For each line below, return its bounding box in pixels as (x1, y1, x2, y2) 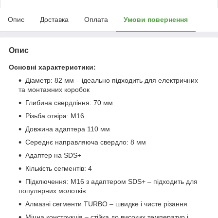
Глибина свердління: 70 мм (25, 98, 113, 107)
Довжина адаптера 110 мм (25, 125, 110, 133)
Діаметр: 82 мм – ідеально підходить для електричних (25, 76, 198, 84)
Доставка (40, 15, 69, 23)
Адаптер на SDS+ (25, 151, 81, 159)
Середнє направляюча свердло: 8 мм (25, 138, 146, 146)
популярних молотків (18, 186, 86, 195)
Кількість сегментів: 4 (25, 164, 92, 172)
